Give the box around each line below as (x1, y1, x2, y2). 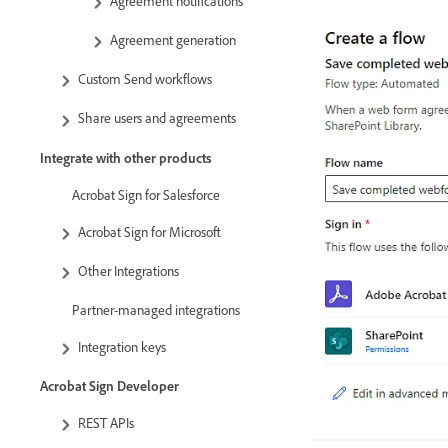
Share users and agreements (78, 109, 236, 127)
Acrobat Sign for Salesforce (72, 185, 220, 203)
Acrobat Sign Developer (40, 377, 179, 395)
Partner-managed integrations (72, 300, 240, 318)
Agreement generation (110, 31, 236, 48)
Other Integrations (78, 261, 179, 279)
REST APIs (78, 414, 137, 432)
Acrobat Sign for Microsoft (78, 222, 221, 240)
